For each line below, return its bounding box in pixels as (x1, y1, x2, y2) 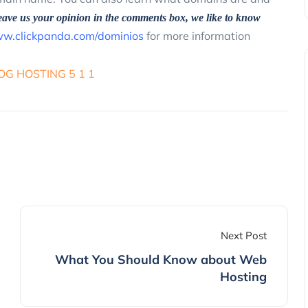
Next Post (220, 229, 267, 243)
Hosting (219, 269, 267, 285)
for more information (146, 28, 250, 43)
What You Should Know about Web (54, 252, 267, 268)
